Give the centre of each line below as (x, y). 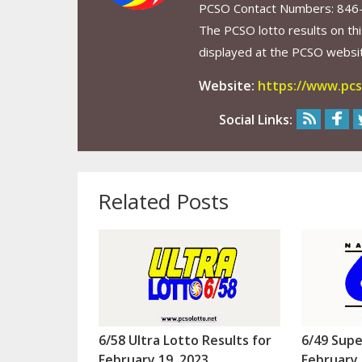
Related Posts (163, 202)
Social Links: (255, 120)
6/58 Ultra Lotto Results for (185, 341)
